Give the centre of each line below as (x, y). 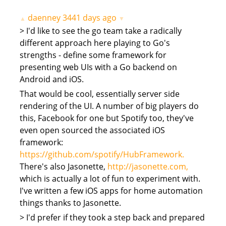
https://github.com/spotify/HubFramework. (102, 155)
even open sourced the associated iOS (92, 130)
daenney (44, 18)
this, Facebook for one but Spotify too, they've (106, 118)
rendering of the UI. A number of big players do (109, 106)
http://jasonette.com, (148, 167)
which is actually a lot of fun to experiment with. (110, 179)
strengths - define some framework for (93, 55)
